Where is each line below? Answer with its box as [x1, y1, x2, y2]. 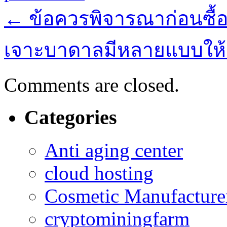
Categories [24, 106, 117, 129]
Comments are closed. [4, 73, 179, 96]
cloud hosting [45, 162, 154, 184]
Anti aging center [45, 139, 183, 161]
